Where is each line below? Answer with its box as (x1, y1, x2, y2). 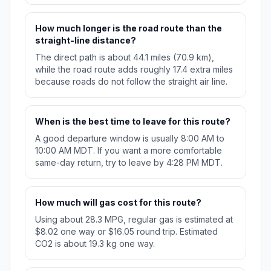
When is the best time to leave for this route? (35, 116, 230, 127)
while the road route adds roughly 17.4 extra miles (35, 64, 233, 75)
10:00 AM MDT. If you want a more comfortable (35, 145, 222, 156)
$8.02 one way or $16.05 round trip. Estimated (35, 226, 218, 237)
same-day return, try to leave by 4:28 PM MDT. (35, 157, 223, 168)
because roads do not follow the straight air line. (35, 76, 227, 87)
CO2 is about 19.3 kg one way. (35, 238, 155, 249)
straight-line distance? (35, 35, 136, 46)
